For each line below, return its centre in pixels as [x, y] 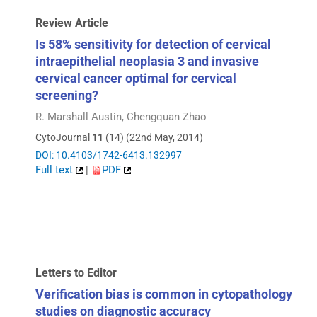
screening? [67, 96]
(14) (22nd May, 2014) [153, 137]
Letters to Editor [76, 272]
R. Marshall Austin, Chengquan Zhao [121, 117]
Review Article [72, 23]
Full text [56, 169]
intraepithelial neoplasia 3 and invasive [147, 62]
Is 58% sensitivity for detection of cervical [153, 45]
